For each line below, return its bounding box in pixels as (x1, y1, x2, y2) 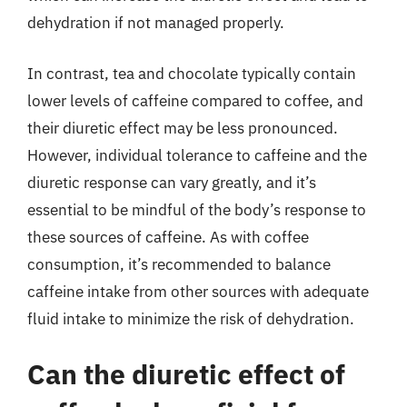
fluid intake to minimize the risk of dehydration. (27, 308, 354, 329)
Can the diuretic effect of (27, 356, 345, 392)
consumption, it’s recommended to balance (27, 253, 331, 274)
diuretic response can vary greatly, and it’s (27, 172, 316, 193)
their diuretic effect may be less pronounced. (27, 117, 338, 138)
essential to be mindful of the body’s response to (27, 199, 366, 220)
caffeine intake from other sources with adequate (27, 281, 369, 302)
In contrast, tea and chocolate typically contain (27, 63, 356, 84)
